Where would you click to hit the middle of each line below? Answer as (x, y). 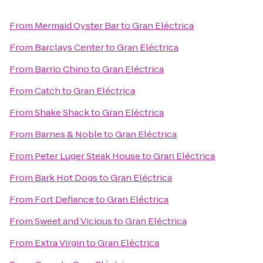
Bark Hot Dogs (66, 178)
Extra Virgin (60, 243)
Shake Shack (62, 112)
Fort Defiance (64, 199)
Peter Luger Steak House (87, 156)
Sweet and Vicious (73, 221)
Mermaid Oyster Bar (77, 26)
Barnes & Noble (68, 134)
